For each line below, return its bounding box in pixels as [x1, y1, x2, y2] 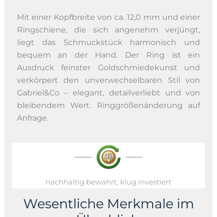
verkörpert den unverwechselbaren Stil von [16, 75, 201, 85]
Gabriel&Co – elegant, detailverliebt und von [16, 88, 201, 97]
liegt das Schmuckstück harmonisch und [16, 37, 201, 47]
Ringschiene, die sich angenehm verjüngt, [16, 25, 201, 34]
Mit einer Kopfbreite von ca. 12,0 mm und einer [16, 12, 201, 22]
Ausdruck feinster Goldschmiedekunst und [16, 62, 201, 72]
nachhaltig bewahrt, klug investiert [46, 177, 171, 187]
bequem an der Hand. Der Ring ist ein [16, 50, 201, 60]
